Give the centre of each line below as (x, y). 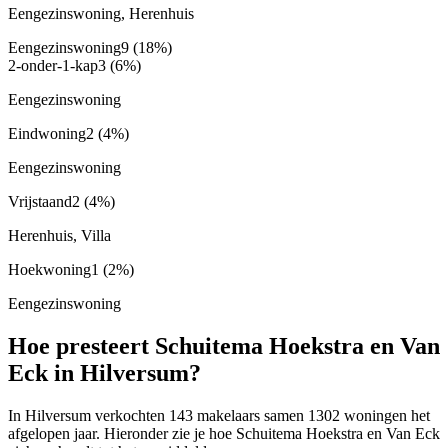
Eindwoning (47, 134)
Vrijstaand (40, 202)
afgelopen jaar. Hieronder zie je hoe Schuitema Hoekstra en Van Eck (224, 434)
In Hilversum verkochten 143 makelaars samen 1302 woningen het (219, 416)
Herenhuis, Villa (59, 236)
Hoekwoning (49, 270)
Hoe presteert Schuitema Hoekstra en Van (224, 346)
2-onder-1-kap (53, 66)
